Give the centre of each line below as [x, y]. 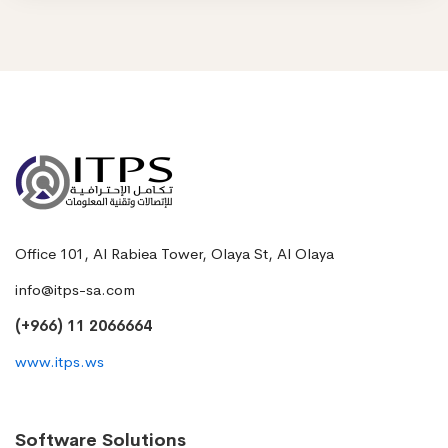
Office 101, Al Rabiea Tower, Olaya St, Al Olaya [174, 254]
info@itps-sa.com [75, 290]
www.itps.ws [59, 362]
